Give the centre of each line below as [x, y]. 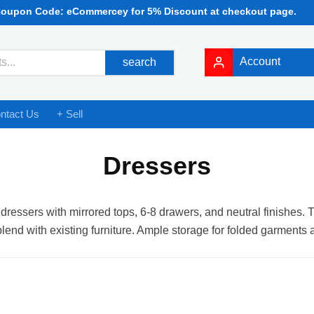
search [140, 62]
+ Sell [70, 114]
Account [260, 62]
